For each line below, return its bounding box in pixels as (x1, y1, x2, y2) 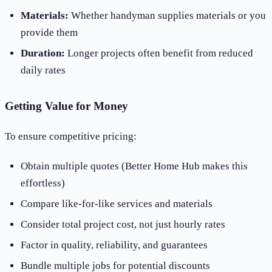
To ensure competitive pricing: (5, 130, 137, 142)
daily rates (20, 64, 66, 76)
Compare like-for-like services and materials (20, 198, 212, 210)
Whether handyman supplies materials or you (68, 9, 266, 21)
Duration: (20, 47, 65, 59)
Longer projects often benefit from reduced (64, 47, 253, 59)
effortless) (20, 177, 65, 189)
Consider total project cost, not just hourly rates (20, 218, 225, 230)
